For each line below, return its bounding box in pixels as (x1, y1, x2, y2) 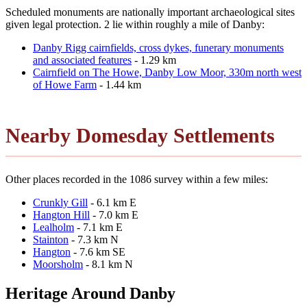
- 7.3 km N (69, 233, 119, 245)
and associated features (33, 53, 132, 66)
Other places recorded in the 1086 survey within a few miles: (5, 173, 268, 185)
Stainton (33, 233, 69, 245)
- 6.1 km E (88, 196, 136, 208)
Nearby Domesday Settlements (5, 123, 275, 147)
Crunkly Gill (33, 196, 88, 208)
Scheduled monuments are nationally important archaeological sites (5, 5, 295, 18)
